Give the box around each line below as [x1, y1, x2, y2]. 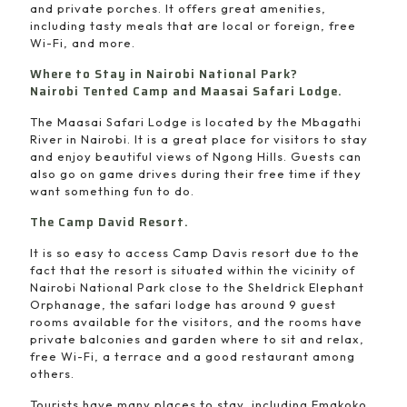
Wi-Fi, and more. [30, 35, 135, 50]
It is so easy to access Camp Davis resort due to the [30, 244, 360, 260]
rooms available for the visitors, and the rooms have [30, 313, 362, 329]
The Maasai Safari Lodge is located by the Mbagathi [30, 114, 362, 129]
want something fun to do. [30, 183, 194, 198]
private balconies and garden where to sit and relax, [30, 331, 364, 346]
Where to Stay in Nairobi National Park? [30, 64, 298, 84]
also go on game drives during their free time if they [30, 165, 362, 181]
